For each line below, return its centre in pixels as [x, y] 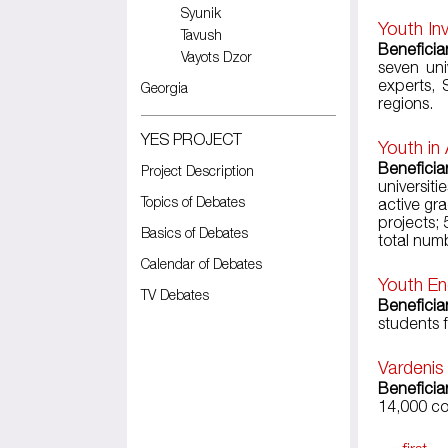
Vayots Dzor [216, 56]
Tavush [201, 34]
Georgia [164, 87]
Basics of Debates [194, 232]
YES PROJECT [191, 139]
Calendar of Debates [201, 263]
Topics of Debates [193, 201]
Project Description [197, 170]
